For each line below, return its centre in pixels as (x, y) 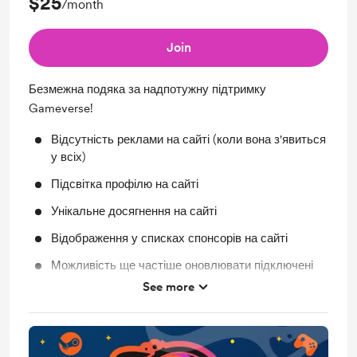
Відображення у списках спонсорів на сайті (169, 238)
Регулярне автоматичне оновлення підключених (183, 310)
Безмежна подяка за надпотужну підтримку (147, 89)
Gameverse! (61, 108)
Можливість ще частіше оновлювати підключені (182, 265)
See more (168, 286)
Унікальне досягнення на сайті (134, 211)
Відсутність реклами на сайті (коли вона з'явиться (188, 139)
